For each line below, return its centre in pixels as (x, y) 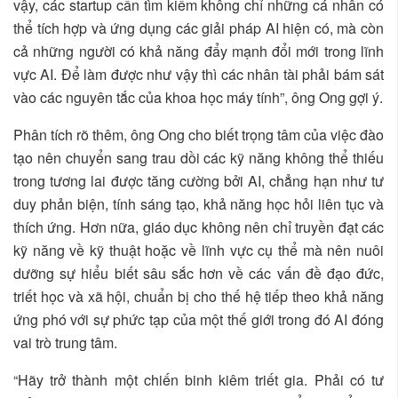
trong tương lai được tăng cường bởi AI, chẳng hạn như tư (199, 180)
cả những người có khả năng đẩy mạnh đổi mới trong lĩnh (199, 51)
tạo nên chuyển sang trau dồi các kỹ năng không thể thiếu (199, 157)
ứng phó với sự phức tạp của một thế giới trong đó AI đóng (199, 319)
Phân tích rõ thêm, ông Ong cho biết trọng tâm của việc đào (199, 134)
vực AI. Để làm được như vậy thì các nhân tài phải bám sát (199, 74)
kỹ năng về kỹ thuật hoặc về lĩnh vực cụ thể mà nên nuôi (199, 250)
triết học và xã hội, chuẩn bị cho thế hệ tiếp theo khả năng (199, 296)
